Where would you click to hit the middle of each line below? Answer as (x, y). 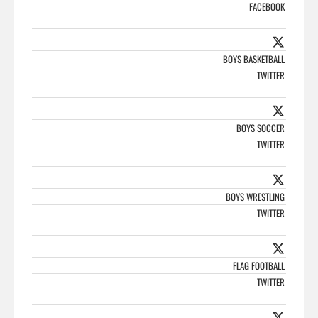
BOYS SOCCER (261, 128)
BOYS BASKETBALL (254, 59)
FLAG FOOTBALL (259, 265)
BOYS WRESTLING (255, 197)
